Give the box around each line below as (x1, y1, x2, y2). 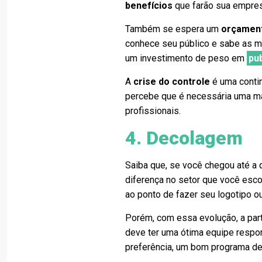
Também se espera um (125, 23, 222, 35)
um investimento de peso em (125, 53, 247, 64)
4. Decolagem (125, 127, 243, 149)
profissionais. (125, 105, 181, 116)
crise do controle (133, 76, 211, 87)
